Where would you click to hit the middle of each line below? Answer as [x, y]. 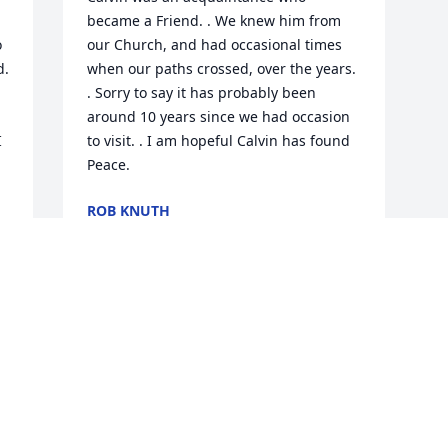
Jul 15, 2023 [126, 231]
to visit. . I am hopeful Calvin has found [219, 141]
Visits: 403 [224, 433]
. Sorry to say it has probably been [202, 93]
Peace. [109, 165]
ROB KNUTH [129, 211]
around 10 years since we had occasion [219, 117]
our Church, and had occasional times [215, 45]
